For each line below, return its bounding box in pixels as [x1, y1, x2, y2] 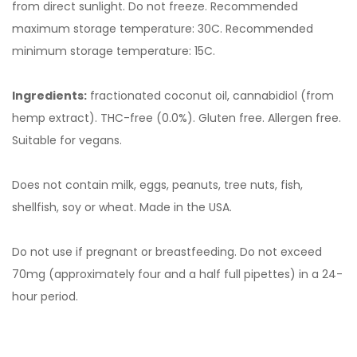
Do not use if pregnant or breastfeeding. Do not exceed [12, 244, 322, 260]
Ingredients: [12, 88, 87, 104]
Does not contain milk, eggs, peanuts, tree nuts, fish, [12, 177, 303, 193]
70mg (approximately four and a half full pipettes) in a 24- [12, 266, 343, 282]
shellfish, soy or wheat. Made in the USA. [12, 199, 232, 215]
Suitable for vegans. [12, 132, 122, 148]
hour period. [12, 288, 78, 304]
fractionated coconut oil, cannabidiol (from [87, 88, 334, 104]
